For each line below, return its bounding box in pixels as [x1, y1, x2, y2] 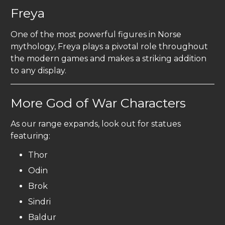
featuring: [11, 131, 50, 141]
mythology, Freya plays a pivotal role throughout [11, 41, 208, 51]
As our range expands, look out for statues [11, 119, 181, 129]
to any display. [11, 65, 66, 75]
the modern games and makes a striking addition [11, 53, 206, 63]
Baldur [28, 212, 56, 222]
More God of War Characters [11, 95, 186, 110]
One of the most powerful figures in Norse [11, 29, 181, 39]
